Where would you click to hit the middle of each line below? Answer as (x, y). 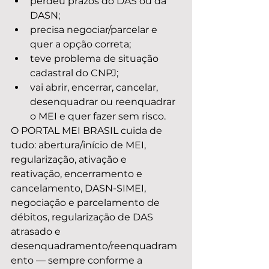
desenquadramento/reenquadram (94, 246)
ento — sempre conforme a (78, 260)
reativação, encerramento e (78, 174)
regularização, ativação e (70, 159)
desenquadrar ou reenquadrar (104, 102)
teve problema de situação (95, 59)
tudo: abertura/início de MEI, (80, 145)
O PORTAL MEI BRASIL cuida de (88, 131)
